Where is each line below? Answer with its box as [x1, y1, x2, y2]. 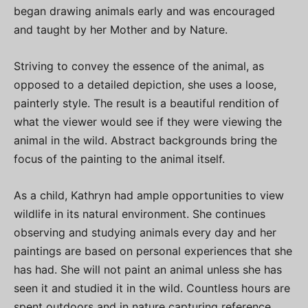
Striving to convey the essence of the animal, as [14, 58, 264, 73]
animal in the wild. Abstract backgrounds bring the [14, 133, 277, 147]
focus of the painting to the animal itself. [14, 151, 225, 166]
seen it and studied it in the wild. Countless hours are [14, 280, 290, 295]
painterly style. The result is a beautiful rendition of [14, 96, 279, 110]
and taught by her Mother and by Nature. [14, 22, 228, 36]
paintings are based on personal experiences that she [14, 243, 292, 258]
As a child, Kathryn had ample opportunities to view [14, 188, 284, 202]
